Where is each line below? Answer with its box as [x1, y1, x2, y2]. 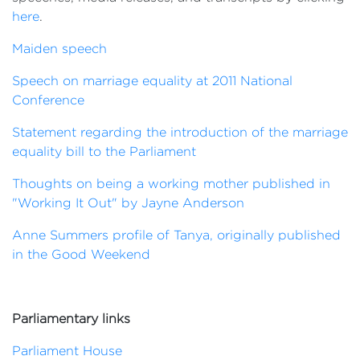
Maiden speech [12, 42, 107, 55]
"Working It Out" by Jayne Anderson [12, 196, 244, 210]
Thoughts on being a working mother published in [12, 177, 330, 190]
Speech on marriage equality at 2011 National [12, 74, 292, 88]
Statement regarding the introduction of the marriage [12, 125, 348, 139]
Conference [12, 93, 84, 107]
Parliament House [12, 344, 122, 358]
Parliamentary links [12, 312, 130, 325]
